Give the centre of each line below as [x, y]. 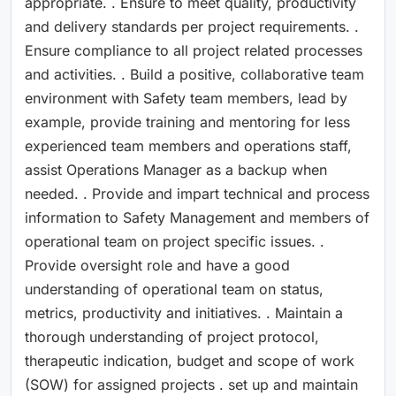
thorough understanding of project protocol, [172, 336]
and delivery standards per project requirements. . [192, 26]
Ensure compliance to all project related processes [194, 50]
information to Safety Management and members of [197, 217]
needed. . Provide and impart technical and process [197, 193]
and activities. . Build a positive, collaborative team [194, 74]
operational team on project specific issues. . [175, 241]
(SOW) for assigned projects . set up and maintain [191, 384]
